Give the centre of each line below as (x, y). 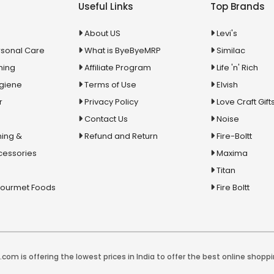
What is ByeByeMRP (122, 51)
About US (102, 34)
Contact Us (106, 119)
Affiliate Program (117, 68)
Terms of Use (110, 85)
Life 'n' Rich (238, 68)
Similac (231, 51)
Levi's (227, 34)
